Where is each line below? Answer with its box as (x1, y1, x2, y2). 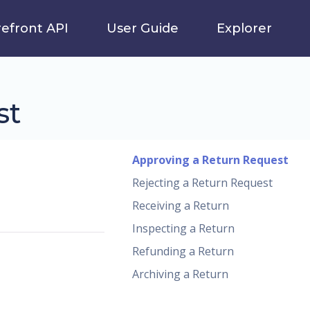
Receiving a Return (132, 198, 229, 213)
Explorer (217, 21, 272, 36)
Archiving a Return (132, 266, 228, 282)
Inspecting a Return (132, 221, 235, 236)
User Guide (107, 21, 179, 36)
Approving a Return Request (132, 152, 289, 167)
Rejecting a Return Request (132, 175, 273, 190)
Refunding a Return (132, 244, 234, 259)
